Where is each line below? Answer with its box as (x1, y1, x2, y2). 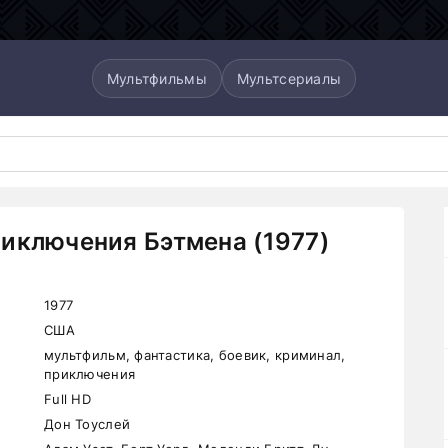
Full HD (44, 391, 91, 407)
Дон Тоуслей (44, 416, 131, 432)
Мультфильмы (106, 69, 207, 87)
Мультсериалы (236, 69, 342, 87)
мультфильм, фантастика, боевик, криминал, (44, 347, 346, 363)
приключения (44, 366, 136, 382)
